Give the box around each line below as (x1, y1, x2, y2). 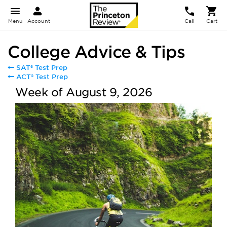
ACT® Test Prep (16, 73, 68, 81)
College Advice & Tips (8, 42, 185, 62)
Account (27, 18, 50, 24)
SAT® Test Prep (16, 64, 67, 71)
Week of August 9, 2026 (15, 86, 152, 99)
